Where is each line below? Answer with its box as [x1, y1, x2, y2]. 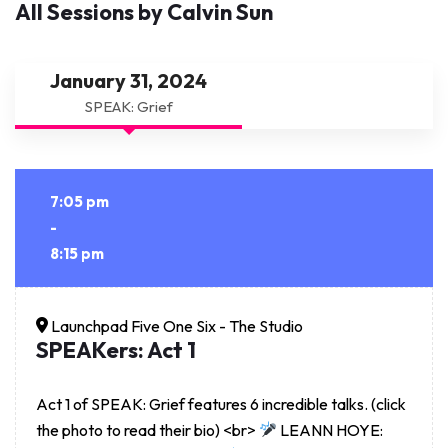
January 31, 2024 [50, 67, 207, 93]
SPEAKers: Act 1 [36, 335, 196, 364]
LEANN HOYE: [277, 419, 384, 440]
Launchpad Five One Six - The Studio [48, 315, 303, 336]
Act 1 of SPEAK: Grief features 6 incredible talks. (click [36, 393, 406, 414]
